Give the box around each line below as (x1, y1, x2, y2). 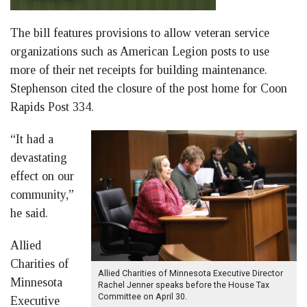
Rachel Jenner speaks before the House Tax (98, 280, 269, 291)
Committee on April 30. (98, 292, 187, 302)
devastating (10, 151, 67, 165)
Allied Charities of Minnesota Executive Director (98, 269, 283, 279)
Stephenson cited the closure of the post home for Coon (10, 82, 287, 96)
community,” (10, 188, 74, 202)
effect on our (10, 169, 74, 184)
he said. (10, 206, 48, 221)
